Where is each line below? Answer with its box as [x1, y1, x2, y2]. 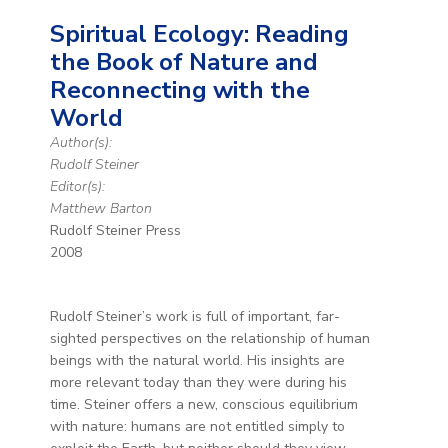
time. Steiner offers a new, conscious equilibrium [49, 394, 358, 414]
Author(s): [49, 132, 112, 152]
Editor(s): [49, 176, 105, 196]
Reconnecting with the [49, 73, 310, 106]
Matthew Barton [49, 198, 152, 218]
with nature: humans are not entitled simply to [49, 416, 345, 436]
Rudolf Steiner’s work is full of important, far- [49, 306, 340, 326]
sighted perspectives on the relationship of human [49, 328, 370, 348]
